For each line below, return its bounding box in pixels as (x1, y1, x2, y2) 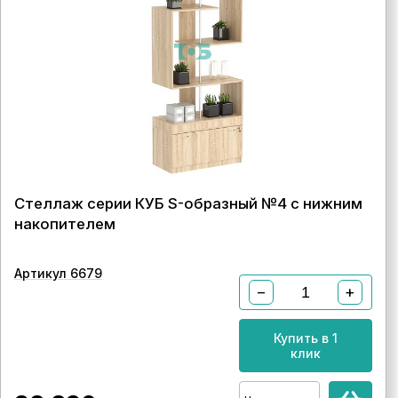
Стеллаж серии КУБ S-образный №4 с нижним (14, 195, 362, 212)
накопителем (14, 215, 115, 233)
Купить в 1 (273, 330, 338, 346)
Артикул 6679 (14, 266, 102, 281)
